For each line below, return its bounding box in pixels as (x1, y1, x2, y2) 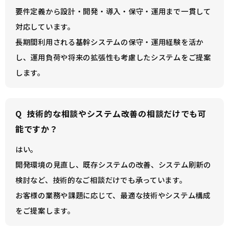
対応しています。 (15, 21, 75, 32)
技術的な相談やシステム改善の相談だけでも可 (27, 107, 207, 120)
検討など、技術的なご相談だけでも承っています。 (15, 174, 187, 185)
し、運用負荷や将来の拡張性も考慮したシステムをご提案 (15, 52, 211, 62)
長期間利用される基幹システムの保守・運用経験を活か (15, 36, 203, 47)
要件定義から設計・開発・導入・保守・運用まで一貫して (15, 6, 211, 16)
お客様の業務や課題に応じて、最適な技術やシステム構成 (15, 190, 211, 200)
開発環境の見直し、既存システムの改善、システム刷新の (15, 159, 211, 170)
